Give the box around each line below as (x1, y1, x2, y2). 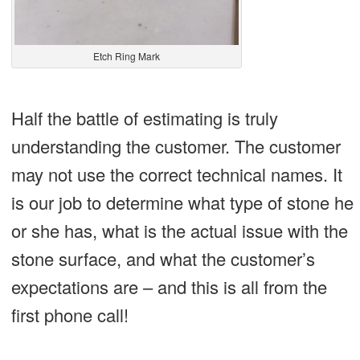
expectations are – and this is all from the (10, 273, 327, 299)
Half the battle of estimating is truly (10, 104, 278, 130)
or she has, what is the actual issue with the (10, 217, 348, 243)
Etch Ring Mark (92, 48, 160, 63)
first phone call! (10, 301, 129, 327)
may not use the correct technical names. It (10, 161, 342, 186)
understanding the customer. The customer (10, 133, 341, 158)
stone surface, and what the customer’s (10, 245, 315, 271)
